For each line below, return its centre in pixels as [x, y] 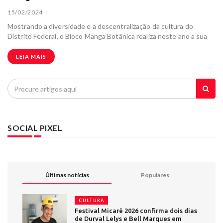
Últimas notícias [67, 175]
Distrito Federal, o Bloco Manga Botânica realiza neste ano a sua [108, 36]
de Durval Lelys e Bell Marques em [128, 219]
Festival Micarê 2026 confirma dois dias [136, 211]
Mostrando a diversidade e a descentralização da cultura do [100, 26]
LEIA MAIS [31, 56]
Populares [155, 175]
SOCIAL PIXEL [35, 128]
